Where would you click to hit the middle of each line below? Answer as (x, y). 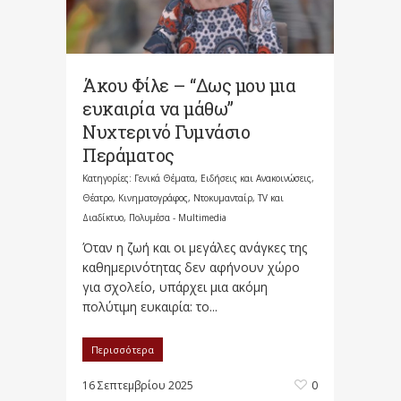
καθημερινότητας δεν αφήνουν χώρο (191, 267)
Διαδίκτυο (103, 217)
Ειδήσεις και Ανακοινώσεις (256, 178)
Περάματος (128, 154)
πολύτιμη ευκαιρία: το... (150, 306)
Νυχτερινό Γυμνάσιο (166, 131)
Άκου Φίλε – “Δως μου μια (189, 85)
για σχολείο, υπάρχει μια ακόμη (175, 286)
